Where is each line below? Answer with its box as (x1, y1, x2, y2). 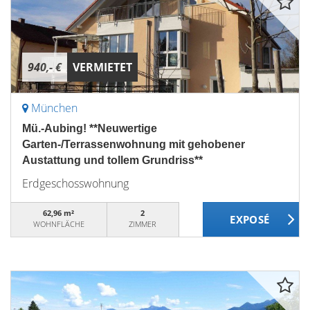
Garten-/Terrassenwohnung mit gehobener (22, 138, 245, 150)
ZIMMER (129, 219, 157, 229)
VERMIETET (73, 60, 132, 75)
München (31, 100, 77, 116)
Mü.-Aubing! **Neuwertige (22, 122, 157, 134)
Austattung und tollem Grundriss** (22, 154, 203, 166)
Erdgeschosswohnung (22, 176, 129, 191)
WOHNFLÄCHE (33, 219, 84, 229)
